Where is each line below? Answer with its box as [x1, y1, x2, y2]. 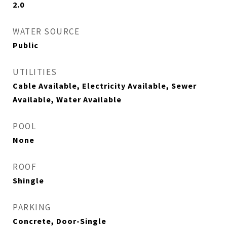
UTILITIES [13, 66, 57, 78]
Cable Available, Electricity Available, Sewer [13, 81, 197, 91]
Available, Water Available [13, 94, 122, 104]
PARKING [13, 202, 51, 213]
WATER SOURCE [13, 26, 80, 37]
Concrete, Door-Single [13, 216, 106, 226]
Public [13, 40, 39, 50]
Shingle [13, 175, 44, 185]
